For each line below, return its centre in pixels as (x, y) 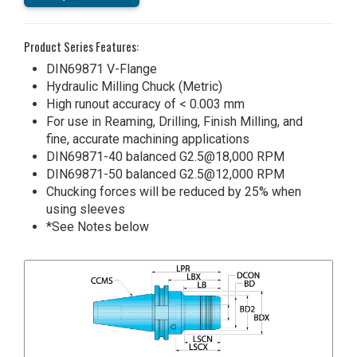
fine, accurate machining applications (148, 139)
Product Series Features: (81, 46)
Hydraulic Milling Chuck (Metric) (134, 86)
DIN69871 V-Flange (102, 69)
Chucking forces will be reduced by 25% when (174, 191)
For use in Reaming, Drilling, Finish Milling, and (175, 121)
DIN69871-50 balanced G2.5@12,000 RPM (165, 174)
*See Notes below (98, 226)
